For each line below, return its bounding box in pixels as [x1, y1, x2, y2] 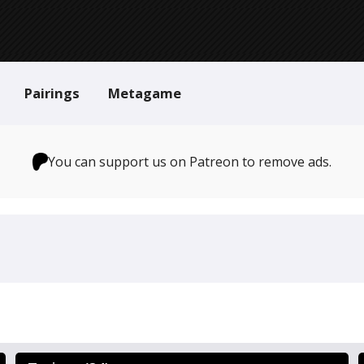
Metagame [108, 84, 181, 102]
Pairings [24, 84, 80, 102]
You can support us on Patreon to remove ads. [48, 153, 332, 171]
